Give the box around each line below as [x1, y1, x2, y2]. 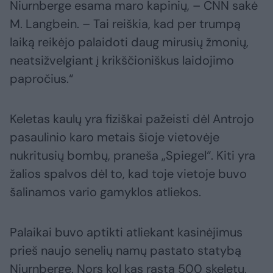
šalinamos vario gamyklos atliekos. [10, 184, 201, 200]
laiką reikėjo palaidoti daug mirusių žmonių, [10, 34, 249, 51]
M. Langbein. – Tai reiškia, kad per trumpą [10, 16, 241, 32]
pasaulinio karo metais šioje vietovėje [10, 129, 219, 146]
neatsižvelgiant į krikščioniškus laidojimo [10, 52, 234, 69]
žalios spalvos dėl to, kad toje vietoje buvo [10, 166, 247, 182]
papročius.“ [10, 71, 73, 87]
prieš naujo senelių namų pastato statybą [10, 243, 241, 259]
